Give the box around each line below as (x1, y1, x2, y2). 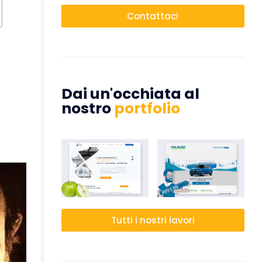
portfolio (113, 98, 180, 119)
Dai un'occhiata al (61, 83, 199, 104)
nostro (61, 98, 114, 119)
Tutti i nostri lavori (111, 213, 195, 226)
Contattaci (127, 9, 179, 22)
